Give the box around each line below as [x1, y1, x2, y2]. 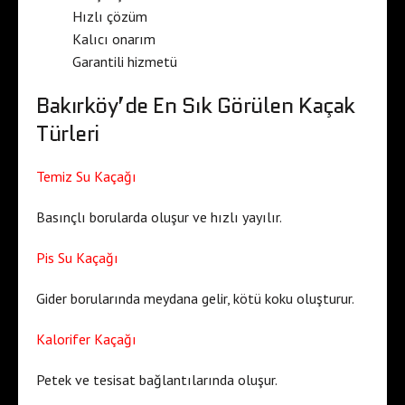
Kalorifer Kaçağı [36, 329, 137, 348]
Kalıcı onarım [72, 29, 155, 48]
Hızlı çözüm [72, 6, 147, 25]
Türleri [36, 117, 99, 149]
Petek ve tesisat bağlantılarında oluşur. [36, 370, 278, 389]
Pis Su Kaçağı [36, 248, 118, 267]
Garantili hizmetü [72, 52, 177, 71]
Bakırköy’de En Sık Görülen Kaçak [36, 89, 355, 121]
